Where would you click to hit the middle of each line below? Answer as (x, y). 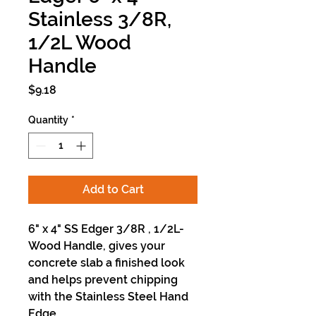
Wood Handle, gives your (97, 246)
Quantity (48, 120)
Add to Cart (113, 189)
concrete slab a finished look (107, 263)
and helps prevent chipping (103, 280)
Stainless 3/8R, (100, 19)
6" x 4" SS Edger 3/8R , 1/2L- (106, 229)
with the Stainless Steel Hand (108, 297)
